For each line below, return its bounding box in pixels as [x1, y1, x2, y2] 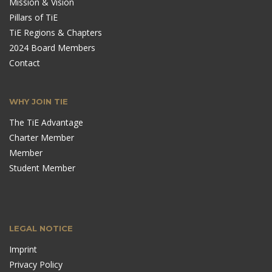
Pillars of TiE [9, 12, 58, 23]
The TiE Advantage [9, 117, 83, 128]
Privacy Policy [9, 259, 63, 270]
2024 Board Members [9, 42, 95, 53]
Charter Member [9, 132, 74, 143]
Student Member [9, 162, 75, 174]
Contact [9, 57, 40, 69]
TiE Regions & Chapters [9, 27, 102, 38]
